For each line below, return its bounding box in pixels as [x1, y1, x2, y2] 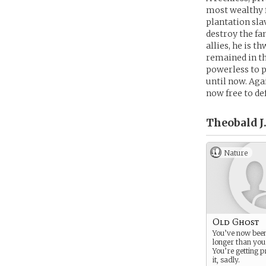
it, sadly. [213, 255, 240, 264]
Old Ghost [213, 216, 259, 227]
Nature [224, 148, 248, 157]
